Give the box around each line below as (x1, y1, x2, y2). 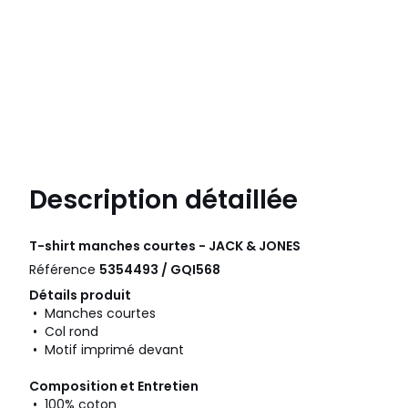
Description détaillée (29, 182, 298, 219)
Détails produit (29, 286, 131, 305)
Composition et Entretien (29, 377, 199, 396)
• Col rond (29, 322, 98, 342)
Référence (29, 260, 99, 280)
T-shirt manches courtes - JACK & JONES (29, 237, 301, 256)
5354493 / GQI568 (99, 260, 220, 280)
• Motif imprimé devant (29, 341, 184, 360)
